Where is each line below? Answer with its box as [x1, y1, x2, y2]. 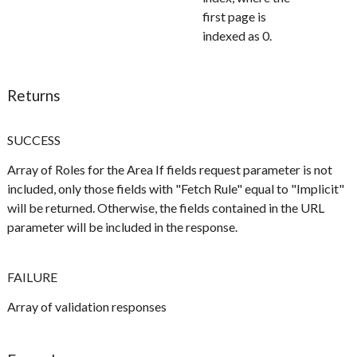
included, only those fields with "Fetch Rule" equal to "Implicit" [7, 181, 345, 197]
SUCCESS [7, 132, 61, 148]
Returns [7, 86, 61, 105]
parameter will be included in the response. [7, 219, 238, 235]
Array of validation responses [7, 299, 167, 315]
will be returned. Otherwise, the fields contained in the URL [7, 200, 325, 216]
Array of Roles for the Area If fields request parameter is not [7, 162, 333, 178]
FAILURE [7, 269, 58, 285]
